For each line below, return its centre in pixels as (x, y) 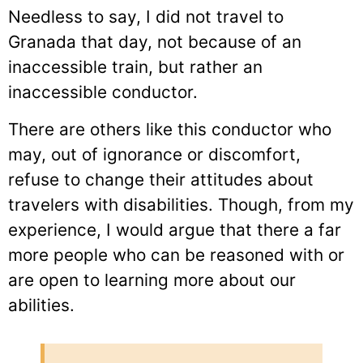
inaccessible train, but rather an (135, 67)
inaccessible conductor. (103, 92)
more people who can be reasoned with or (176, 254)
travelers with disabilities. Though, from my (181, 204)
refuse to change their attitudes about (161, 179)
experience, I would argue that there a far (175, 229)
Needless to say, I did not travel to (146, 17)
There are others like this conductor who (170, 129)
